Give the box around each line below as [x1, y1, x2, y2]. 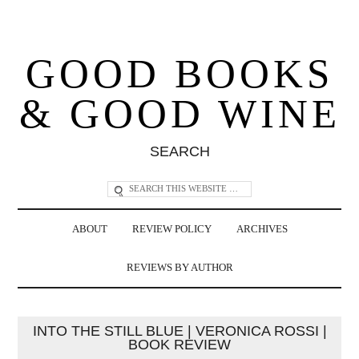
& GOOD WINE [18, 91, 341, 136]
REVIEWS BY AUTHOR [126, 261, 233, 273]
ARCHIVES [236, 223, 288, 235]
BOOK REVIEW [128, 336, 231, 353]
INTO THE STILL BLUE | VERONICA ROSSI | [32, 322, 327, 339]
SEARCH [149, 143, 210, 159]
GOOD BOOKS [26, 50, 333, 96]
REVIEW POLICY [131, 223, 212, 235]
